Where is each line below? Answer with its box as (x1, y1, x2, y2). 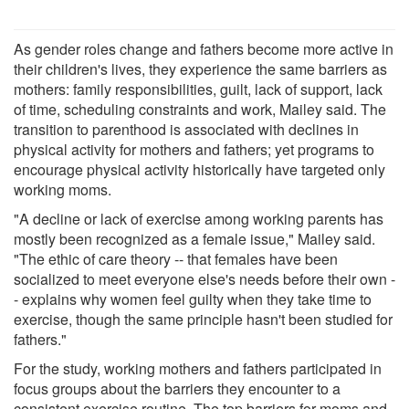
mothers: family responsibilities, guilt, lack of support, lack (14, 78, 383, 100)
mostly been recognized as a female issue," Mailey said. (14, 227, 375, 249)
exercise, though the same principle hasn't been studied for (14, 308, 393, 330)
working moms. (14, 178, 111, 200)
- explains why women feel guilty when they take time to (14, 288, 372, 309)
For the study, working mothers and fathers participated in (14, 357, 382, 379)
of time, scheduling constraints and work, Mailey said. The (14, 98, 386, 120)
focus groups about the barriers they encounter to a (14, 377, 341, 399)
